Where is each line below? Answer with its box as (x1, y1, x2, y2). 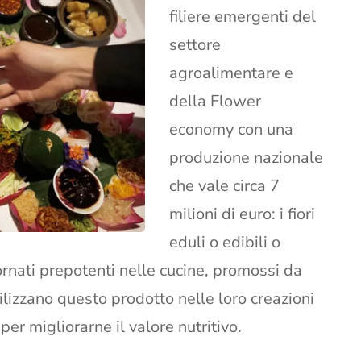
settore (169, 34, 221, 56)
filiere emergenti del (169, 6, 316, 28)
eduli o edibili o (169, 231, 280, 254)
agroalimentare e (169, 62, 293, 85)
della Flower (169, 90, 261, 113)
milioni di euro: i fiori (169, 203, 315, 226)
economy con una (169, 118, 293, 141)
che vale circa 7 (169, 175, 280, 197)
